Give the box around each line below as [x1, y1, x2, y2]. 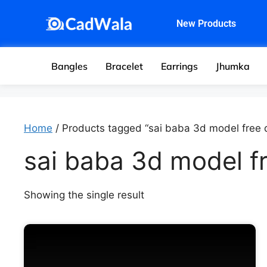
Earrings [161, 60, 198, 72]
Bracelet [105, 60, 144, 72]
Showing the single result [24, 189, 144, 201]
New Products [176, 17, 236, 29]
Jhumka [216, 60, 250, 72]
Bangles [51, 60, 88, 72]
